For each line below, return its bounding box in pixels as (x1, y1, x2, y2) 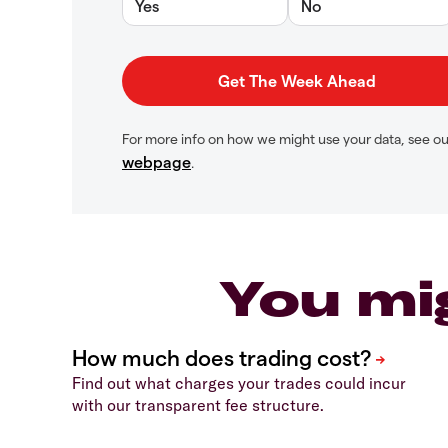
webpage (122, 151, 191, 171)
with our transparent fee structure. (72, 394, 324, 415)
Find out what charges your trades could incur (72, 372, 406, 393)
